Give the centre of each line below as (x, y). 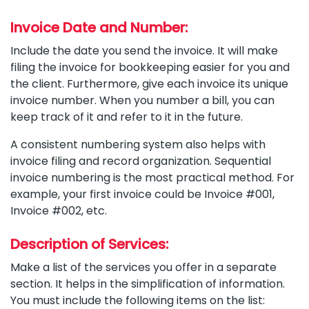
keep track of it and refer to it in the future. (128, 117)
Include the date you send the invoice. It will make (144, 50)
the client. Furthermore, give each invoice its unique (149, 83)
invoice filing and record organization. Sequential (141, 161)
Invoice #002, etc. (60, 210)
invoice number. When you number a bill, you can (142, 100)
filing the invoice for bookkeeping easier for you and (150, 67)
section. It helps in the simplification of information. (148, 283)
